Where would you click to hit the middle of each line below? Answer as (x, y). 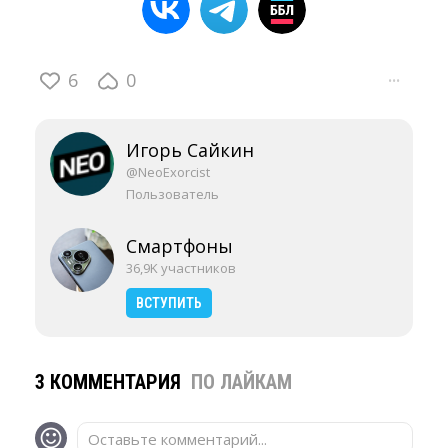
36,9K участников (181, 268)
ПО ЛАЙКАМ (241, 382)
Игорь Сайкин (190, 150)
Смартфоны (179, 246)
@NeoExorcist (168, 172)
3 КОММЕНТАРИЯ (110, 382)
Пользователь (172, 194)
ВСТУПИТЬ (169, 303)
